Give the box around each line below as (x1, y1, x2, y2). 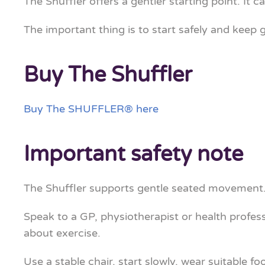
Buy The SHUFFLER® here (24, 102, 159, 115)
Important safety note (24, 141, 243, 167)
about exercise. (24, 227, 101, 240)
